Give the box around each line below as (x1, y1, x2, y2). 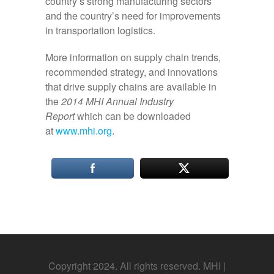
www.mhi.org (56, 124, 112, 138)
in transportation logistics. (45, 23, 155, 37)
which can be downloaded (75, 109, 191, 123)
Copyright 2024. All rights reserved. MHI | (48, 259, 226, 273)
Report (45, 109, 75, 123)
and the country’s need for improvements (45, 9, 221, 23)
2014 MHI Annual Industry (61, 94, 174, 108)
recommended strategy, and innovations (45, 65, 218, 79)
